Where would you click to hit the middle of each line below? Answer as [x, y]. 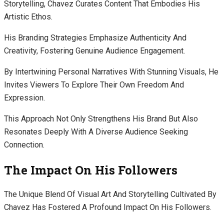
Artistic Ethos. [28, 16]
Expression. [24, 97]
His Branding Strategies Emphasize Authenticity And [95, 37]
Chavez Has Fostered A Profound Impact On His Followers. [108, 207]
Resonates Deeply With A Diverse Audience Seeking [96, 131]
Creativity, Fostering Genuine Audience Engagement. [94, 50]
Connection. [24, 144]
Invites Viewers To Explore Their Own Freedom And [94, 84]
